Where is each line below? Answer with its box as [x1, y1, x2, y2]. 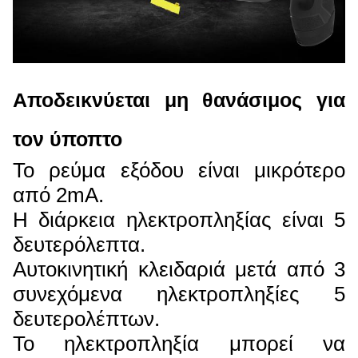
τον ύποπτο [13, 128, 122, 151]
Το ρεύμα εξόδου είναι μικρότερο [13, 158, 345, 183]
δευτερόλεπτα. [13, 233, 145, 257]
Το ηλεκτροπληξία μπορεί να [13, 332, 345, 356]
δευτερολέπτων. [13, 307, 160, 332]
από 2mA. [13, 183, 104, 208]
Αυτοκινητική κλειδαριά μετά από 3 [13, 257, 345, 282]
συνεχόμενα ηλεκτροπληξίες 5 [13, 282, 345, 307]
